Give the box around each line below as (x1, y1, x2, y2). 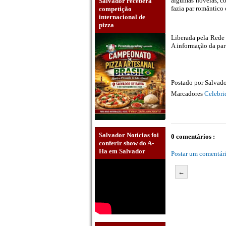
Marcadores (171, 90, 204, 98)
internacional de (99, 13, 145, 21)
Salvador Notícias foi (99, 131, 159, 139)
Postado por (171, 79, 205, 87)
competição (99, 5, 132, 13)
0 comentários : (171, 133, 215, 141)
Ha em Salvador (99, 147, 145, 155)
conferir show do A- (99, 139, 154, 147)
